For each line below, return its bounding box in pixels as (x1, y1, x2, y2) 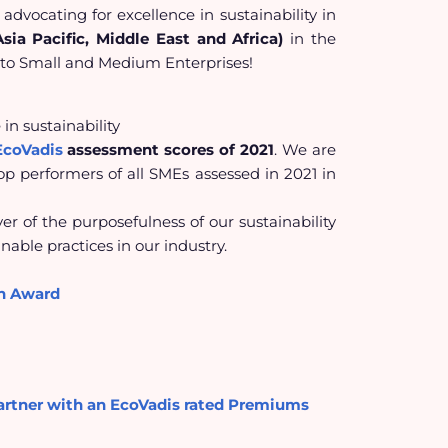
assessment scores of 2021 (62, 140, 275, 159)
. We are (274, 140, 337, 159)
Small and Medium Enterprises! (15, 53, 254, 72)
